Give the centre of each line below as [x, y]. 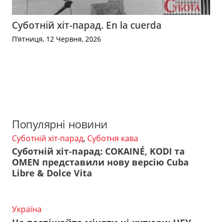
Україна [27, 209]
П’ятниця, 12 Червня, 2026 [56, 39]
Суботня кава [113, 138]
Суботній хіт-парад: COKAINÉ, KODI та [98, 151]
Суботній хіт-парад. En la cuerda [87, 25]
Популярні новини [60, 124]
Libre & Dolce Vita [52, 173]
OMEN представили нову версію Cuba [100, 162]
